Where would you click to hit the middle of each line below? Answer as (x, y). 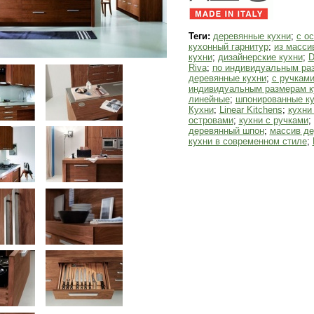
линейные (209, 99)
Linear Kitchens (251, 110)
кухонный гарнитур (228, 47)
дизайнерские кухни (260, 57)
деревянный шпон (226, 131)
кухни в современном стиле (247, 141)
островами (211, 120)
